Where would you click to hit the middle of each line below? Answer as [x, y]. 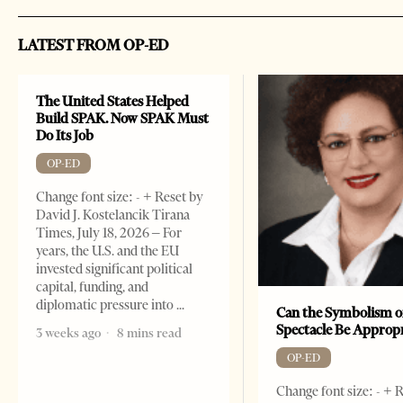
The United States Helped [112, 101]
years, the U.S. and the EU [107, 251]
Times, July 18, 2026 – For [109, 233]
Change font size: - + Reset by [120, 197]
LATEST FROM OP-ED [93, 45]
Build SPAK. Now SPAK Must [122, 118]
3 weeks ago [68, 332]
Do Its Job [65, 135]
